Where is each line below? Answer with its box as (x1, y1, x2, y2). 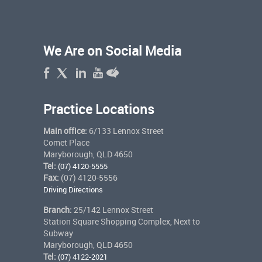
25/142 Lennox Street (71, 204, 153, 215)
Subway (43, 227, 73, 239)
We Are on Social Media (43, 42, 181, 59)
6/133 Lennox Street (87, 125, 164, 136)
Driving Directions (43, 184, 103, 195)
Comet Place (43, 136, 89, 148)
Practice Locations (43, 100, 154, 118)
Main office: (43, 125, 87, 136)
